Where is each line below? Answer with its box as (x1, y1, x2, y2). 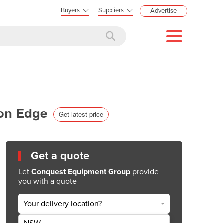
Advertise (150, 7, 177, 15)
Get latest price (59, 109, 103, 119)
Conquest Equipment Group (31, 166, 130, 177)
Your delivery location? (23, 199, 102, 209)
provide (130, 166, 159, 177)
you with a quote (18, 176, 77, 186)
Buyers (61, 6, 80, 14)
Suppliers (98, 6, 124, 14)
